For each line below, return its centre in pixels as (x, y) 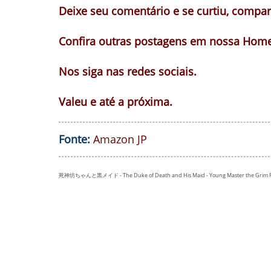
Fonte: (74, 139)
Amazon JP (120, 139)
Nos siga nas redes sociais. (128, 71)
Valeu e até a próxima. (116, 102)
